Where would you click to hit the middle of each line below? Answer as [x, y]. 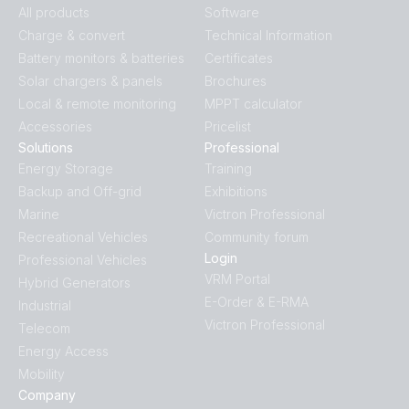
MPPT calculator [253, 103]
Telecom [44, 328]
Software [232, 12]
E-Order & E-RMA [257, 301]
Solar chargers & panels [90, 80]
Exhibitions [236, 191]
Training [228, 168]
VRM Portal [237, 278]
